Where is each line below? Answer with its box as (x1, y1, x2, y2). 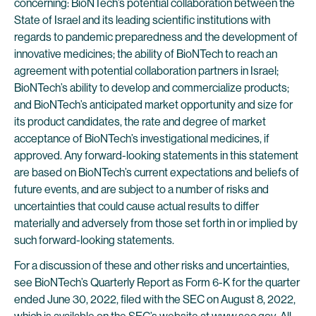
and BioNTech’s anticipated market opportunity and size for (14, 98, 293, 111)
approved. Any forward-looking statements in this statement (14, 149, 298, 162)
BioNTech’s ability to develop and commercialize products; (14, 81, 289, 95)
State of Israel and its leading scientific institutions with (14, 13, 270, 27)
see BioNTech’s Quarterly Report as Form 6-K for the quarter (14, 276, 300, 289)
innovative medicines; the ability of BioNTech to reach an (14, 47, 277, 61)
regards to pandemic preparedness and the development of (14, 30, 298, 44)
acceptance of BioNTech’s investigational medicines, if (14, 132, 269, 145)
